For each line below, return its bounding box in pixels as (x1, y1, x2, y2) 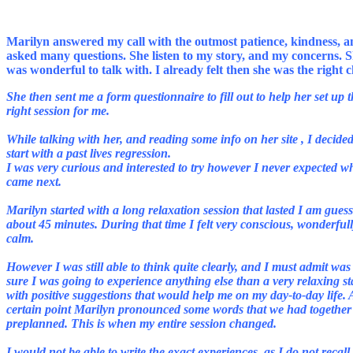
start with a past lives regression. (6, 147, 174, 160)
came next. (6, 175, 65, 188)
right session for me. (6, 104, 113, 117)
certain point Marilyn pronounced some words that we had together (6, 303, 351, 316)
